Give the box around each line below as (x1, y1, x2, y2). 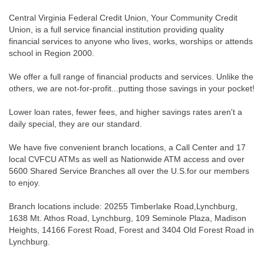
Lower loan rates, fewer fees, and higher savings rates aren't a (9, 107, 242, 117)
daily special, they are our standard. (9, 119, 142, 129)
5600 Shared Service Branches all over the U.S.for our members (9, 166, 249, 176)
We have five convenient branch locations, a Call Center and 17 (9, 143, 246, 153)
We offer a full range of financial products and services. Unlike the (9, 72, 253, 82)
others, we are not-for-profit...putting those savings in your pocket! (9, 84, 255, 94)
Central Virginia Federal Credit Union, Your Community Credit (9, 13, 237, 23)
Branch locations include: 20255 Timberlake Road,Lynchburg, (9, 202, 237, 212)
